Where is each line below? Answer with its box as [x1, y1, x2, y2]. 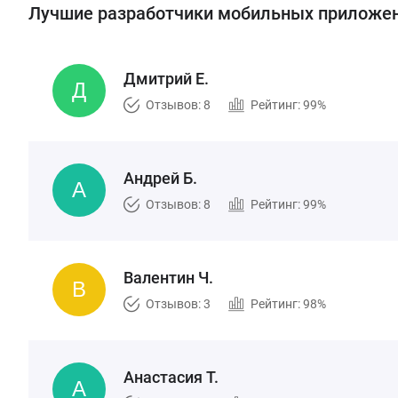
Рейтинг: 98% [251, 297, 326, 311]
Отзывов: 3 [146, 297, 211, 311]
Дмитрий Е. [123, 69, 209, 88]
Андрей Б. [123, 169, 197, 187]
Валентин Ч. [123, 268, 213, 287]
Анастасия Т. [123, 368, 219, 386]
